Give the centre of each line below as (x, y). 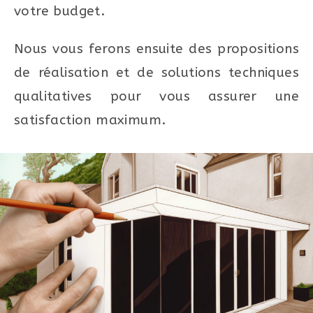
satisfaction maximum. (90, 120)
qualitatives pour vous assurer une (156, 96)
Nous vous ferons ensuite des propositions (156, 49)
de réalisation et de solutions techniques (156, 72)
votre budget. (60, 11)
